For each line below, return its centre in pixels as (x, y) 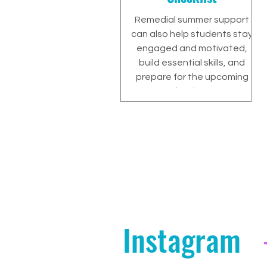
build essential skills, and (192, 63)
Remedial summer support (192, 20)
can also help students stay (192, 34)
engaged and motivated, (192, 48)
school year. (192, 91)
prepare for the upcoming (192, 77)
